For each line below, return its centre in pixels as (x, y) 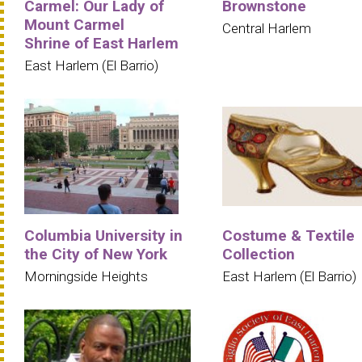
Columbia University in (103, 235)
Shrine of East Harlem (101, 43)
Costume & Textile (288, 235)
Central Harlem (267, 28)
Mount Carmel (74, 24)
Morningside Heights (86, 276)
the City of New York (96, 254)
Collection (259, 254)
